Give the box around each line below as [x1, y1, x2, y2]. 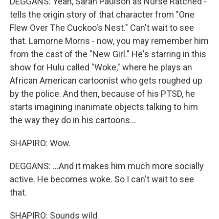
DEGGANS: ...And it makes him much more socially [10, 161, 204, 171]
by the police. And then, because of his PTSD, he [10, 88, 195, 99]
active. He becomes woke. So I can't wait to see [10, 174, 194, 184]
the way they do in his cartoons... [10, 115, 136, 125]
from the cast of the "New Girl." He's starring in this [10, 49, 206, 59]
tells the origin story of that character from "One [10, 9, 195, 20]
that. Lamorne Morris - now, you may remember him [10, 36, 209, 46]
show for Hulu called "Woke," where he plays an [10, 62, 192, 72]
